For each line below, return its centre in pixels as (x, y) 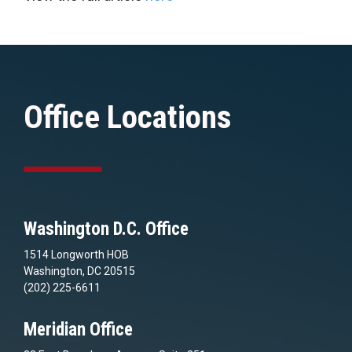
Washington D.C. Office (106, 229)
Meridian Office (78, 329)
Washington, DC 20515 (79, 271)
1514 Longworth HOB (76, 254)
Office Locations (128, 117)
